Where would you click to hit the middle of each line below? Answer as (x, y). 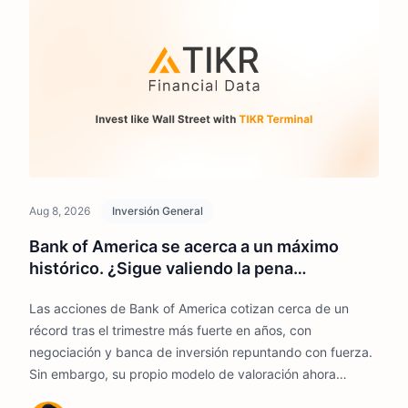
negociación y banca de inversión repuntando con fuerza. (201, 352)
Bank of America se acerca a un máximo (184, 247)
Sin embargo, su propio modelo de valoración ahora (183, 374)
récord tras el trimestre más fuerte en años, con (170, 331)
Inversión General (158, 211)
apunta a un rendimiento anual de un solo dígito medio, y (198, 396)
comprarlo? (74, 291)
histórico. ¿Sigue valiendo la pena (161, 269)
